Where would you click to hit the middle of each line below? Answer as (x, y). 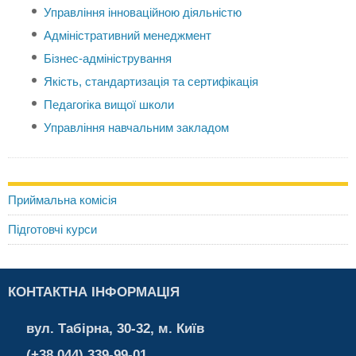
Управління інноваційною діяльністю (143, 12)
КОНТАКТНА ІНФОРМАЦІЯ (94, 292)
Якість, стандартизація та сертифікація (151, 81)
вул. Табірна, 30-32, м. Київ (115, 328)
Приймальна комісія (62, 200)
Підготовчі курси (52, 229)
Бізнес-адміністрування (108, 58)
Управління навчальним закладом (136, 128)
